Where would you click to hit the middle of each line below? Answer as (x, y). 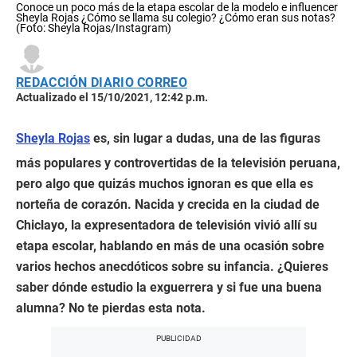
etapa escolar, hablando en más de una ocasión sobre (170, 245)
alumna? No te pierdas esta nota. (111, 308)
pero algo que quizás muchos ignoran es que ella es (165, 183)
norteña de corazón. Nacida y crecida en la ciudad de (168, 204)
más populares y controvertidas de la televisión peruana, (178, 163)
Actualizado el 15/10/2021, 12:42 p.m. (112, 97)
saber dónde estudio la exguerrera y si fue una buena (169, 287)
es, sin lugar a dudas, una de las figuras (205, 138)
